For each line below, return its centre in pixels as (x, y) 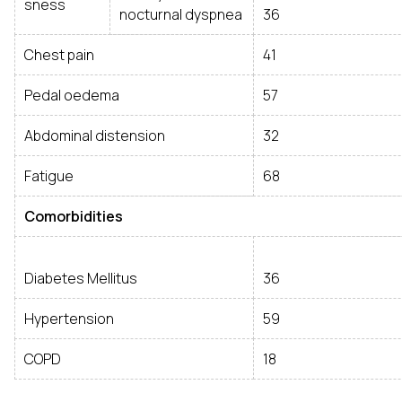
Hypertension (69, 319)
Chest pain (59, 55)
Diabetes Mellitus (81, 278)
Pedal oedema (72, 95)
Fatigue (49, 176)
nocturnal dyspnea (181, 14)
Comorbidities (74, 216)
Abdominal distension (95, 135)
